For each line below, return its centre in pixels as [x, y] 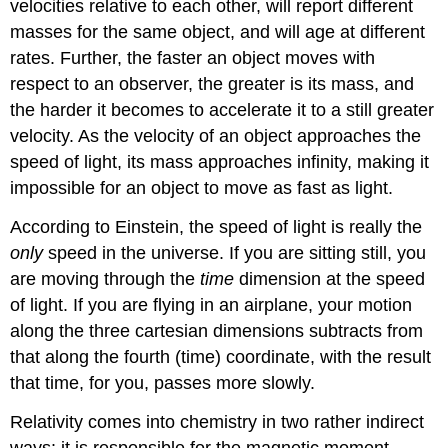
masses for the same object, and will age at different [218, 32]
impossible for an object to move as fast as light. [202, 188]
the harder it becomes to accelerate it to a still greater [222, 110]
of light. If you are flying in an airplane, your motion [211, 305]
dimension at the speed [330, 279]
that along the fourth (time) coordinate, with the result [221, 357]
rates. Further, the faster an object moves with [193, 58]
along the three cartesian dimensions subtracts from [217, 331]
